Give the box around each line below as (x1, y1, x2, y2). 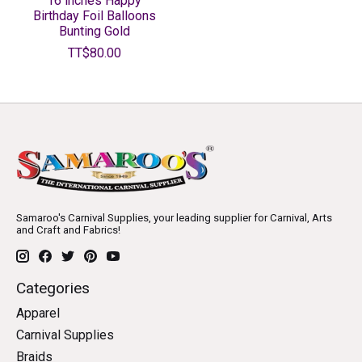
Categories (16, 279, 90, 298)
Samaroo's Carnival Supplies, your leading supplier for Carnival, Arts (16, 212, 332, 225)
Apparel (16, 305, 60, 321)
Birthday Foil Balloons (32, 8, 156, 24)
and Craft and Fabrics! (16, 224, 120, 237)
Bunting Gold (58, 23, 130, 40)
